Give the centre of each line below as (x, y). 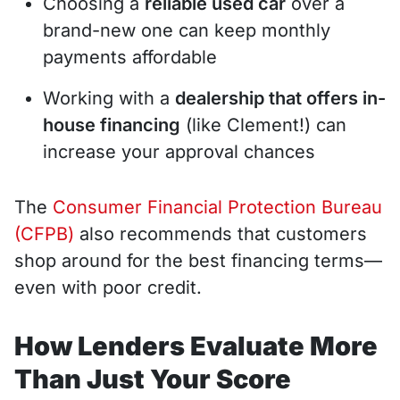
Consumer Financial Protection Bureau (217, 207)
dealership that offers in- (280, 98)
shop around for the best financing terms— (198, 260)
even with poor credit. (108, 287)
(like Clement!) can (263, 125)
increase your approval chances (179, 151)
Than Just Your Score (153, 379)
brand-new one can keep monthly (187, 30)
